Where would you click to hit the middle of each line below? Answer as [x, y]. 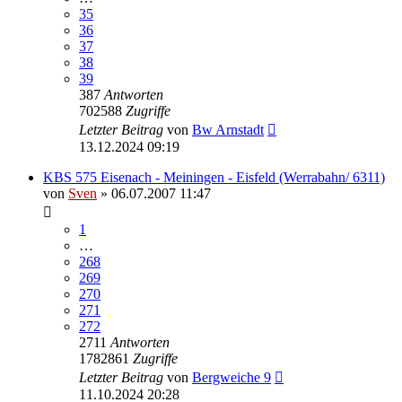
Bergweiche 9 [232, 377]
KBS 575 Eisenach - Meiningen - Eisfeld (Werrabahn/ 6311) [214, 177]
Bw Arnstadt [228, 129]
